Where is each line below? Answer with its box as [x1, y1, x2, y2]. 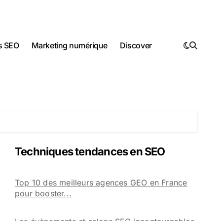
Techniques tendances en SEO [15, 145, 165, 158]
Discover [120, 40, 152, 50]
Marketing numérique [31, 40, 108, 50]
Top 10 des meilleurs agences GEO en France [15, 177, 187, 187]
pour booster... [15, 188, 72, 198]
